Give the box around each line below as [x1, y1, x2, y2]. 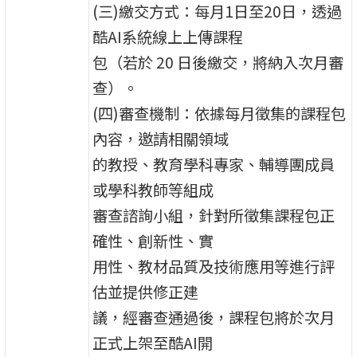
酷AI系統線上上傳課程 [92, 25, 244, 48]
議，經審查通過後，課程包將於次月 [92, 305, 335, 328]
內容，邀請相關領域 [92, 127, 229, 150]
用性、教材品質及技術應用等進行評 [92, 254, 335, 277]
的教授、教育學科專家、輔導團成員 [92, 152, 335, 175]
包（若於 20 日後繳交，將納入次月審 [92, 50, 344, 73]
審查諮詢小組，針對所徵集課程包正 [92, 203, 335, 226]
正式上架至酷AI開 [92, 331, 214, 354]
